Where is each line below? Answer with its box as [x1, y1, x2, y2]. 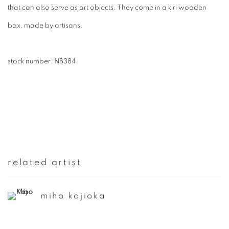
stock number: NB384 [8, 58, 76, 65]
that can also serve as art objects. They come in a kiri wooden [8, 4, 207, 12]
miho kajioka [40, 191, 106, 200]
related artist [8, 158, 82, 168]
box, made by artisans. [8, 22, 83, 30]
